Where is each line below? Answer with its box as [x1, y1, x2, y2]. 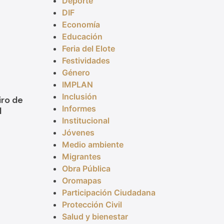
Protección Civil [61, 199, 122, 210]
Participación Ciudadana [61, 187, 155, 198]
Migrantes [61, 151, 101, 162]
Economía [61, 19, 100, 30]
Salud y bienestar [61, 211, 128, 222]
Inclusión [61, 91, 97, 102]
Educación [61, 31, 102, 42]
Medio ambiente [61, 139, 123, 150]
